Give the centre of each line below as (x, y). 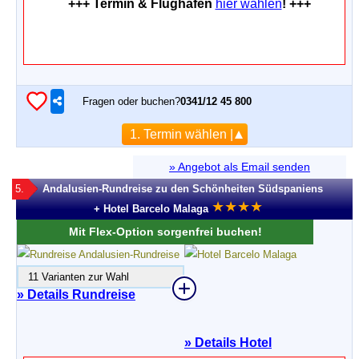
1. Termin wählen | (181, 134)
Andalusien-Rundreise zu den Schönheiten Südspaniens (183, 189)
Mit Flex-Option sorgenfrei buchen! (165, 232)
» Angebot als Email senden (240, 167)
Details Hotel (232, 343)
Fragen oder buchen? (131, 101)
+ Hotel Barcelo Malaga (151, 209)
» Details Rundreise (76, 294)
